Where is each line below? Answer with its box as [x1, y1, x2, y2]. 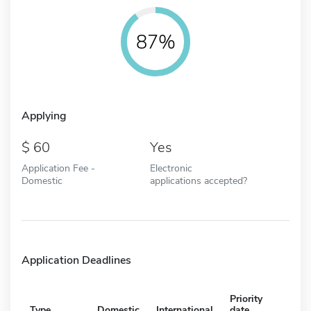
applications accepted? [149, 173, 247, 187]
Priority [230, 292, 262, 305]
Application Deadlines [22, 252, 131, 268]
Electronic [149, 160, 192, 175]
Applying [22, 108, 67, 124]
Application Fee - [22, 160, 95, 175]
